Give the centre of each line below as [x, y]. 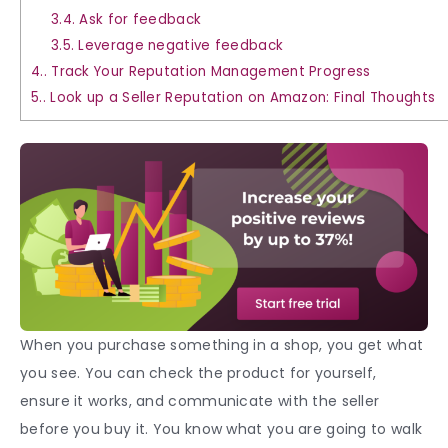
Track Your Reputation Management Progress [211, 71]
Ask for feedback [138, 19]
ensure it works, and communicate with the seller [200, 400]
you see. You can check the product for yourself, [198, 372]
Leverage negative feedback [179, 45]
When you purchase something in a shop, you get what [222, 344]
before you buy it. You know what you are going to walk [221, 428]
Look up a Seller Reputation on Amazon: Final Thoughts [243, 97]
